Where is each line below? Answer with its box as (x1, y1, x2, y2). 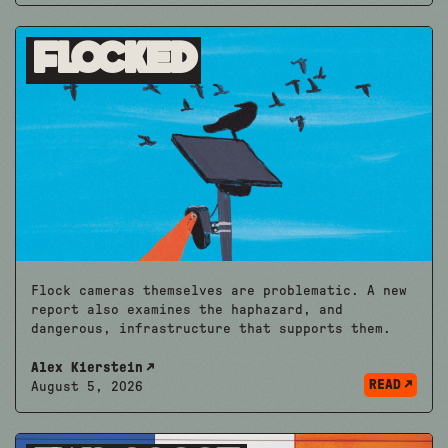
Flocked (34, 39, 193, 85)
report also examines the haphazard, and (31, 303, 343, 318)
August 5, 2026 (31, 380, 143, 395)
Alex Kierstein (31, 361, 143, 376)
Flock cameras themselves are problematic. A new (31, 284, 407, 299)
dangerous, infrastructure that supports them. (31, 322, 391, 337)
